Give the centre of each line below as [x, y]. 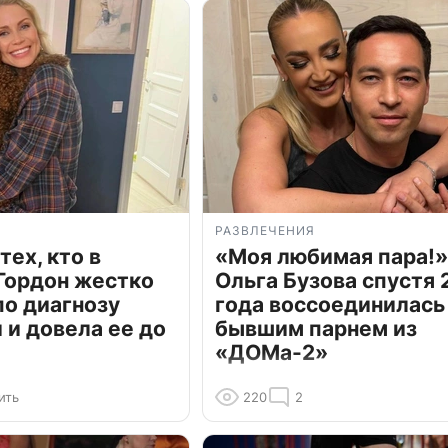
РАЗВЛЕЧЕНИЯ [265, 231]
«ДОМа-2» [271, 353]
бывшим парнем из [316, 329]
